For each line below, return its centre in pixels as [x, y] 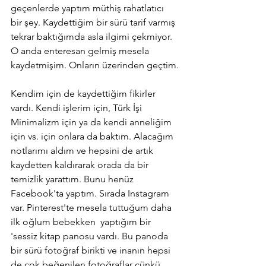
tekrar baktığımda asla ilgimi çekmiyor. [93, 36]
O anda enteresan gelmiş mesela [81, 50]
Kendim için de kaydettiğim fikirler [84, 93]
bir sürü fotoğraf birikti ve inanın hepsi [92, 250]
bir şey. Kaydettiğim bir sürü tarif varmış [94, 22]
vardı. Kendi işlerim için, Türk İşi [77, 107]
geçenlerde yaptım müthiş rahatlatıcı [88, 8]
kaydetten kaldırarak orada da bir [81, 164]
